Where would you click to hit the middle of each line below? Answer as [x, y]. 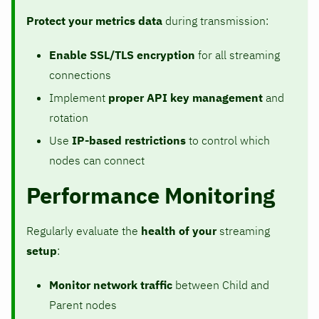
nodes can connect [97, 160]
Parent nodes [83, 304]
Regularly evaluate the [84, 230]
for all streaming [237, 54]
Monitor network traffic [111, 284]
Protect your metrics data [94, 20]
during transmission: [215, 20]
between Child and [221, 284]
